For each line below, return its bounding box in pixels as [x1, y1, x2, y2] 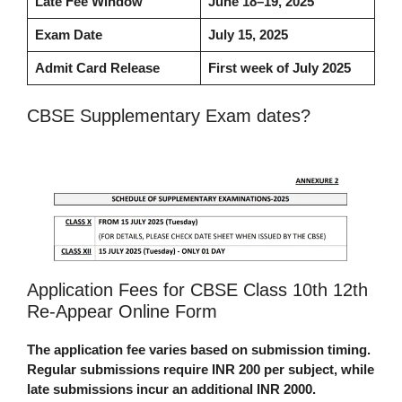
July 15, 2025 [207, 26, 288, 42]
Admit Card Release [34, 59, 160, 75]
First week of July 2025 [207, 59, 351, 75]
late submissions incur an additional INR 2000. [27, 381, 316, 398]
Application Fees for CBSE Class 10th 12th [27, 280, 368, 301]
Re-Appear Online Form [27, 301, 217, 322]
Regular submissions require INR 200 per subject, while [27, 362, 374, 378]
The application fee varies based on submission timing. [27, 342, 371, 358]
